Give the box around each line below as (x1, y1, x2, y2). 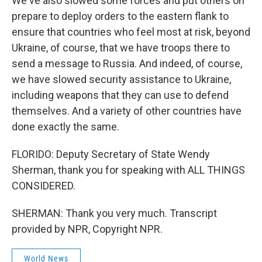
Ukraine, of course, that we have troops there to (12, 42, 230, 54)
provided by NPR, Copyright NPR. (12, 223, 163, 235)
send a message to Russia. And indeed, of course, (12, 57, 242, 70)
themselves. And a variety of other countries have (12, 105, 242, 117)
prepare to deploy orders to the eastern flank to (12, 10, 229, 22)
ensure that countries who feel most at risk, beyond (12, 26, 250, 38)
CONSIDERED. (12, 180, 75, 192)
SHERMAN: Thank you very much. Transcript (12, 207, 217, 219)
